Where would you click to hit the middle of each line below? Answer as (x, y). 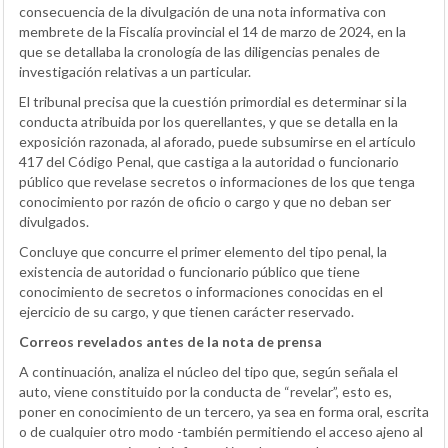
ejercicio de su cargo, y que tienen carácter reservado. (186, 311)
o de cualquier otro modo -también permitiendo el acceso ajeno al (221, 431)
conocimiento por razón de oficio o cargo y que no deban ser (205, 201)
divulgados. (54, 221)
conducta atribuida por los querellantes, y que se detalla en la (208, 121)
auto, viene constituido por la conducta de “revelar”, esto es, (205, 391)
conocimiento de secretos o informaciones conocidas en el (201, 291)
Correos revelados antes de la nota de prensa (170, 341)
